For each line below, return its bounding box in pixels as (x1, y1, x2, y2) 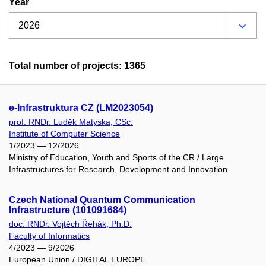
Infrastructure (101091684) (9, 205, 126, 216)
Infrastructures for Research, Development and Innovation (9, 164, 227, 174)
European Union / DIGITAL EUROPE (9, 255, 145, 265)
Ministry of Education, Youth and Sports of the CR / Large (9, 152, 224, 162)
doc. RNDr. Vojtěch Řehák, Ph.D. (9, 219, 132, 229)
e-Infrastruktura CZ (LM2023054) (9, 102, 153, 113)
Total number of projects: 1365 (9, 60, 145, 71)
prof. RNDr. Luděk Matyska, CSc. (9, 116, 133, 126)
